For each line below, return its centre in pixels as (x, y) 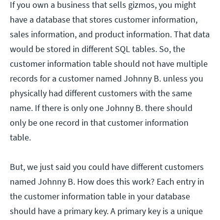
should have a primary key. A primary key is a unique (106, 211)
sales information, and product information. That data (110, 34)
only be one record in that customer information (99, 122)
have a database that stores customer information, (104, 19)
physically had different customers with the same (101, 93)
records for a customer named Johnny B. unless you (107, 78)
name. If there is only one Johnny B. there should (101, 108)
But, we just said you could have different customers (107, 166)
